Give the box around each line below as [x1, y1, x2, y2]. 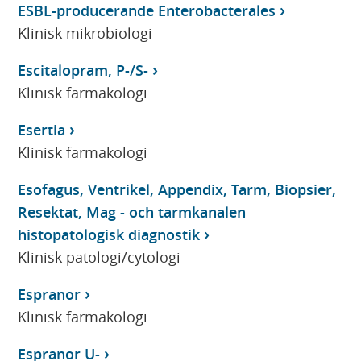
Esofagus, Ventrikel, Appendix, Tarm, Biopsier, [18, 179, 337, 199]
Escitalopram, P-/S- [18, 60, 149, 80]
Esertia [18, 119, 66, 139]
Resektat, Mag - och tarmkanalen [18, 201, 247, 222]
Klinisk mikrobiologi [18, 23, 153, 43]
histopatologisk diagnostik [18, 224, 201, 244]
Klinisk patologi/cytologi [18, 247, 181, 267]
